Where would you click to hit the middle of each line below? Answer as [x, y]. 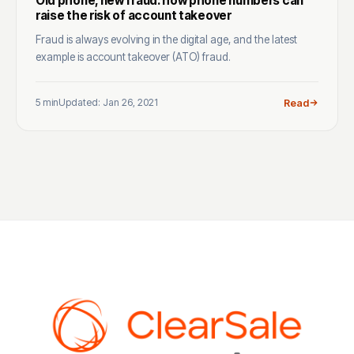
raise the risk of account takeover [134, 15]
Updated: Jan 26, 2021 [108, 103]
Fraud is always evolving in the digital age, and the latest [166, 39]
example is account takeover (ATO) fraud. [133, 56]
